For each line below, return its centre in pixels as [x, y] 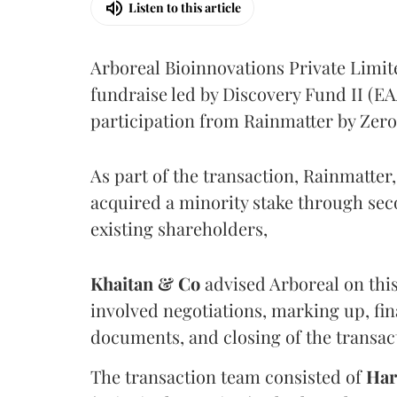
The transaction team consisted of [228, 376]
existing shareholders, [179, 228]
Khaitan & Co [145, 283]
